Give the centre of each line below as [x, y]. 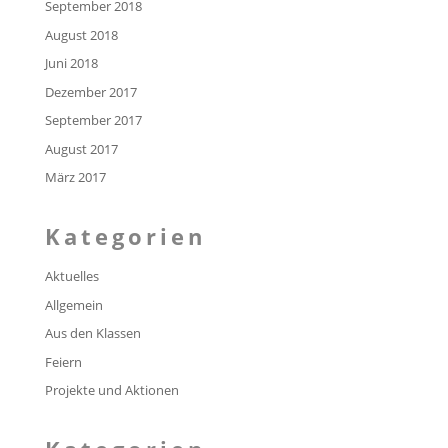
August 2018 [81, 34]
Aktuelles [71, 276]
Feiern [63, 361]
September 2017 [93, 120]
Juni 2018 [71, 63]
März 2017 [75, 177]
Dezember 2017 [90, 91]
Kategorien [125, 236]
